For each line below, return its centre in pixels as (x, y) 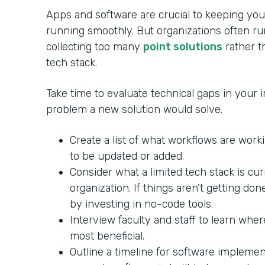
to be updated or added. (127, 156)
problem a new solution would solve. (136, 109)
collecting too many (95, 46)
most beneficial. (109, 236)
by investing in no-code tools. (141, 204)
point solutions (183, 46)
